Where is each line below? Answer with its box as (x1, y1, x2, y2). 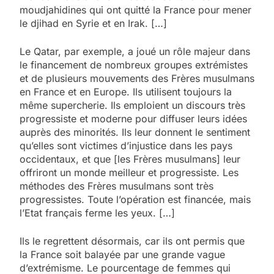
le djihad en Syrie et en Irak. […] (20, 17, 167, 29)
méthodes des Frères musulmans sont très (20, 179, 213, 192)
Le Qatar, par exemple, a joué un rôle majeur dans (20, 45, 250, 57)
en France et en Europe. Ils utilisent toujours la (20, 85, 232, 98)
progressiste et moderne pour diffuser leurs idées (20, 112, 247, 125)
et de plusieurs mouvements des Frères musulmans (20, 72, 254, 84)
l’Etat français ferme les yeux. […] (20, 206, 175, 219)
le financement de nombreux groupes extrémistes (20, 58, 248, 71)
